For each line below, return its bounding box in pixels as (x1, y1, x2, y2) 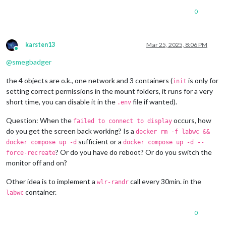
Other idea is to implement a (6, 177, 97, 186)
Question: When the (6, 116, 73, 125)
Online (16, 48, 34, 56)
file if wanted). (131, 97, 177, 106)
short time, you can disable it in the (6, 97, 117, 106)
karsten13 (25, 40, 55, 48)
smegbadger (12, 57, 51, 66)
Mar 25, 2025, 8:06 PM (146, 40, 207, 48)
